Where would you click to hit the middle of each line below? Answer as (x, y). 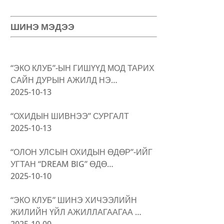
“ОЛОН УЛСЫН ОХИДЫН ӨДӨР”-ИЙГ (82, 152)
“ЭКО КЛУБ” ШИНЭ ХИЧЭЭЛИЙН (74, 200)
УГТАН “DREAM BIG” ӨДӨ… (62, 164)
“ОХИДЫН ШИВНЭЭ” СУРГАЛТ (70, 116)
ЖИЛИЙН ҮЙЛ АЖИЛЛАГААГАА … (76, 212)
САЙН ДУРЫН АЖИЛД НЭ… (64, 80)
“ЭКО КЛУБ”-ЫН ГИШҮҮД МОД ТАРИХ (83, 68)
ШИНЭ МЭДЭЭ (43, 26)
